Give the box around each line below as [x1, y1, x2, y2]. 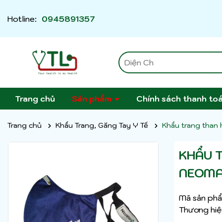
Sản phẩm [72, 94, 113, 104]
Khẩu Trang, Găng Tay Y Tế [55, 121, 148, 130]
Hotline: [7, 13, 37, 24]
